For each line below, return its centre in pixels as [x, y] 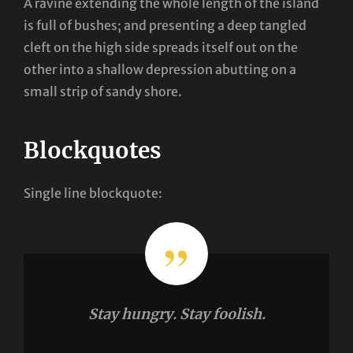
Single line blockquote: [93, 193]
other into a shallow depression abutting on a [160, 69]
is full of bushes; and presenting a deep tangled [165, 25]
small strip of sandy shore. [103, 91]
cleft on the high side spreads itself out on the [161, 47]
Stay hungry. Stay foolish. [176, 314]
